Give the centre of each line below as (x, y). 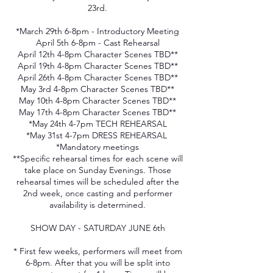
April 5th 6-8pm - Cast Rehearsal (97, 43)
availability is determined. (97, 205)
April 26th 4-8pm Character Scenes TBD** (97, 78)
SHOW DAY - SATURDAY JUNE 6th (97, 228)
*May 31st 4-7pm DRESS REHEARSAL (97, 136)
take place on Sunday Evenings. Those (97, 170)
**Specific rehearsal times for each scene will (97, 159)
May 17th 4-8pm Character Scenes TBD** (97, 112)
